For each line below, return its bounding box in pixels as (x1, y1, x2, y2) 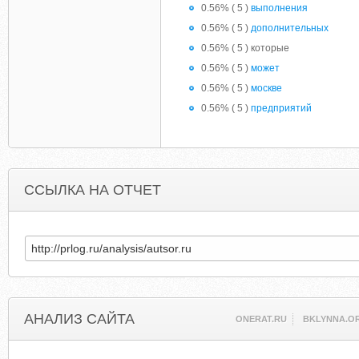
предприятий (251, 103, 312, 114)
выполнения (251, 2, 308, 14)
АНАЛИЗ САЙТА (24, 311, 135, 327)
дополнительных (251, 22, 329, 34)
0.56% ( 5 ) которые (201, 42, 289, 54)
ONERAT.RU (236, 314, 288, 324)
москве (251, 83, 282, 94)
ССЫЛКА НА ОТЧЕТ (24, 182, 161, 198)
